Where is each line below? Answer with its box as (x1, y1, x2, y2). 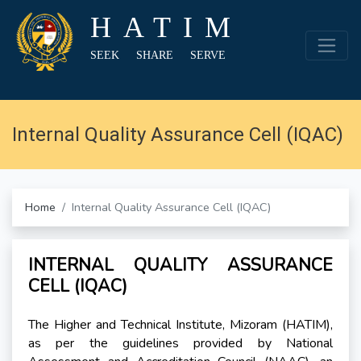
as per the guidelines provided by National (28, 334, 333, 353)
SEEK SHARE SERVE (90, 48, 226, 62)
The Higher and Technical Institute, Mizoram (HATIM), (28, 316, 333, 334)
